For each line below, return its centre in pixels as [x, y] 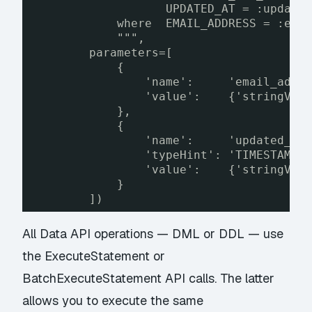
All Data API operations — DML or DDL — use [153, 234]
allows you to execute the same [113, 301]
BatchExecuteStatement [92, 279]
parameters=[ [131, 53]
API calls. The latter [218, 279]
